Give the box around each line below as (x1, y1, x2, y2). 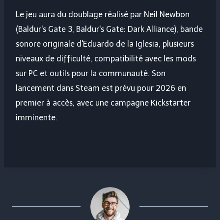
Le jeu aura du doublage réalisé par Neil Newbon (16, 10, 190, 20)
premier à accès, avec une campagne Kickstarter (16, 98, 191, 108)
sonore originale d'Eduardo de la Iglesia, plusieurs (16, 39, 194, 49)
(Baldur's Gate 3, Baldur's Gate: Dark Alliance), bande (16, 25, 203, 34)
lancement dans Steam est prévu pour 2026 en (16, 83, 186, 93)
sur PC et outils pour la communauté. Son (16, 69, 165, 79)
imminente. (16, 113, 57, 123)
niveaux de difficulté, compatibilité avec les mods (16, 54, 196, 64)
